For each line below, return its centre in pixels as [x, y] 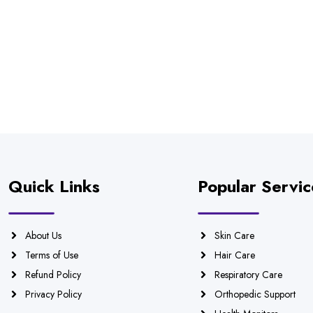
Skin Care [234, 235]
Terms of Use [52, 255]
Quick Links [54, 186]
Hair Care [234, 255]
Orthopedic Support [255, 294]
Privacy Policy [53, 294]
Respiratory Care [248, 275]
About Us [43, 235]
